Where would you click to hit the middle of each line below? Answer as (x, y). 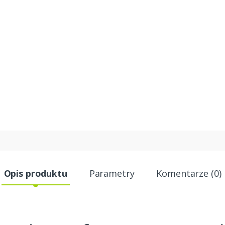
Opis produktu (35, 173)
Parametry (112, 173)
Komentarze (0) (189, 173)
